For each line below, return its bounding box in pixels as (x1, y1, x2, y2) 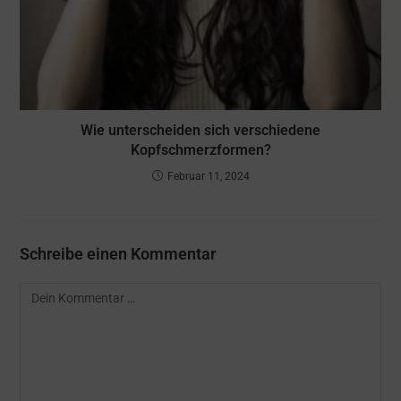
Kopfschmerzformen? (130, 141, 271, 158)
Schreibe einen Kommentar (20, 243, 217, 263)
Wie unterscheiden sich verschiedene (81, 121, 320, 139)
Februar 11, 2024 (166, 169, 250, 183)
